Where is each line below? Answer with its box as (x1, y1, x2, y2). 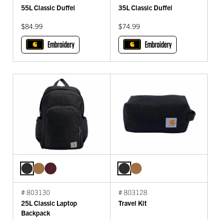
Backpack (21, 208, 50, 218)
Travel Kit (118, 198, 147, 208)
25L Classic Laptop (21, 198, 77, 208)
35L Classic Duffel (118, 2, 172, 12)
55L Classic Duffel (21, 2, 75, 12)
